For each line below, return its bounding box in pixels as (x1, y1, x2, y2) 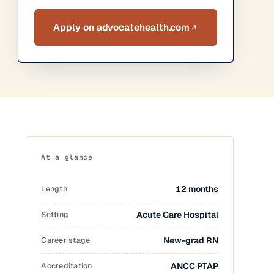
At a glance (41, 152, 93, 161)
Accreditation (41, 261, 92, 271)
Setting (41, 209, 68, 220)
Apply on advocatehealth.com (53, 21, 190, 34)
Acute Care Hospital (136, 209, 219, 220)
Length (41, 183, 67, 194)
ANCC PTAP (171, 261, 219, 272)
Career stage (41, 235, 91, 245)
